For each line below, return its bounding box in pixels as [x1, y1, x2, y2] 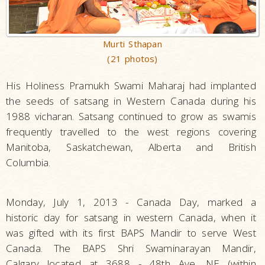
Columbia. [6, 155, 51, 169]
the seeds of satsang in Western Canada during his [6, 93, 256, 108]
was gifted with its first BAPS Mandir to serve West [6, 225, 256, 240]
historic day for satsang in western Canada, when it [6, 210, 256, 224]
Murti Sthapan [103, 37, 162, 50]
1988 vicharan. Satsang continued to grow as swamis [6, 109, 256, 123]
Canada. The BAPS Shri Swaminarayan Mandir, [6, 241, 256, 255]
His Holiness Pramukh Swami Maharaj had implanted [6, 78, 256, 92]
